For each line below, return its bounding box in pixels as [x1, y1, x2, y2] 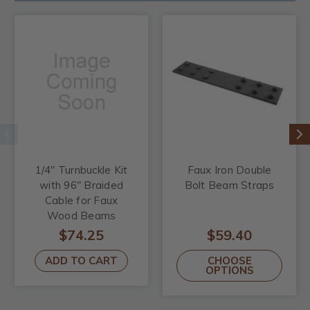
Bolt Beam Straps [184, 178, 275, 192]
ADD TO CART [45, 253, 118, 267]
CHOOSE [207, 253, 252, 267]
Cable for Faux [44, 193, 118, 207]
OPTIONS [205, 263, 254, 277]
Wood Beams [46, 208, 116, 222]
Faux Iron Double [187, 163, 272, 176]
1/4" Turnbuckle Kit [35, 163, 128, 176]
